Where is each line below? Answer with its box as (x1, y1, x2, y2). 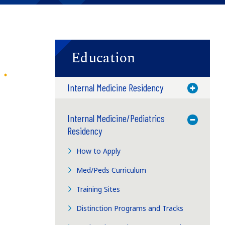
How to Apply (76, 146, 121, 156)
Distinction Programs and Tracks (76, 203, 184, 213)
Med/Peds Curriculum (76, 165, 147, 175)
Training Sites (76, 184, 121, 194)
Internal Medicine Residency (67, 81, 163, 93)
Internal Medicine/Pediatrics (67, 111, 165, 124)
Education (71, 47, 135, 69)
